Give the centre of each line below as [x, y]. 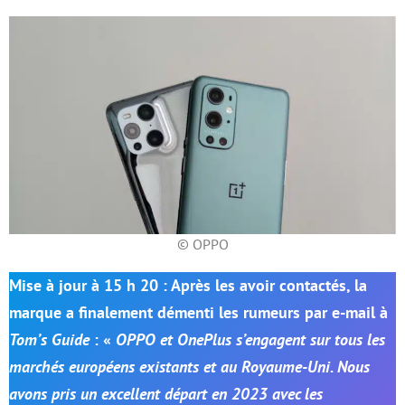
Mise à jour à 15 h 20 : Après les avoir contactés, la [188, 285]
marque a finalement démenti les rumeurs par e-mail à [198, 312]
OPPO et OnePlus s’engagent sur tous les [250, 339]
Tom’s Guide [52, 339]
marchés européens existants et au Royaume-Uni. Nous [189, 366]
